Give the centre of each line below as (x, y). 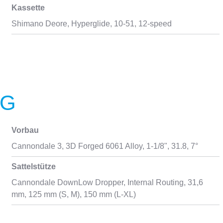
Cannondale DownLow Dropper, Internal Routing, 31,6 (107, 182)
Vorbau (25, 130)
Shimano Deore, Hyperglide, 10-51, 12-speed (91, 24)
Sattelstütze (33, 167)
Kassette (28, 8)
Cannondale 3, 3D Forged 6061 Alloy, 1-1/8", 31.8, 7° (105, 146)
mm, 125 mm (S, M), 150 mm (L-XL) (73, 194)
